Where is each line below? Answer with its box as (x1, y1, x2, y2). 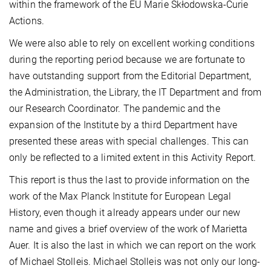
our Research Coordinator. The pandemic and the (9, 103, 220, 115)
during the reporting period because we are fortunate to (9, 54, 246, 66)
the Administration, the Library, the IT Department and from (9, 87, 261, 99)
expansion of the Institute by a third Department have (9, 119, 238, 131)
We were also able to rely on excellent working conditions (9, 38, 255, 50)
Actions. (9, 15, 44, 27)
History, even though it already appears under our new (9, 207, 241, 219)
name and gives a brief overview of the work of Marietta (9, 223, 248, 235)
